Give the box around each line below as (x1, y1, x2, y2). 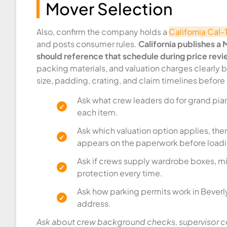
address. (77, 198, 111, 209)
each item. (77, 106, 118, 118)
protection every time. (77, 167, 163, 178)
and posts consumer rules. (36, 39, 138, 50)
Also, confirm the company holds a (36, 26, 169, 37)
